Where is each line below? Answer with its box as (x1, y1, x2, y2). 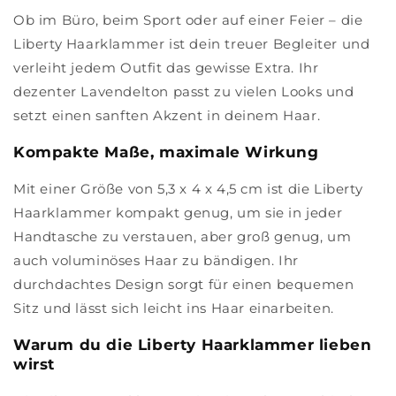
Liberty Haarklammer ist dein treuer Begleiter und (13, 35, 370, 52)
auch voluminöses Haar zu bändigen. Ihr (13, 252, 299, 269)
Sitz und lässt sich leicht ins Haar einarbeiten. (13, 300, 334, 316)
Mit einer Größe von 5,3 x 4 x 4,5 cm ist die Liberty (13, 180, 363, 197)
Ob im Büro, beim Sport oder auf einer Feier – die (13, 11, 363, 28)
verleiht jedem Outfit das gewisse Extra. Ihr (13, 59, 319, 76)
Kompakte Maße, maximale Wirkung (13, 143, 319, 161)
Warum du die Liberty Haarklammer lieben (13, 336, 372, 354)
